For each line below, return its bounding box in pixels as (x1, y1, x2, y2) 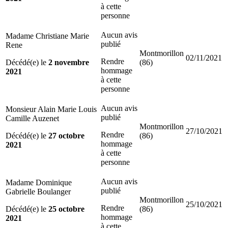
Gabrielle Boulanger (6, 187, 71, 196)
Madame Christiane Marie (6, 31, 89, 40)
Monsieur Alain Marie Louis (6, 104, 97, 113)
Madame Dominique (6, 178, 72, 187)
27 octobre (48, 131, 84, 140)
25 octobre (48, 204, 84, 213)
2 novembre (48, 58, 89, 67)
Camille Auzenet (6, 113, 59, 123)
